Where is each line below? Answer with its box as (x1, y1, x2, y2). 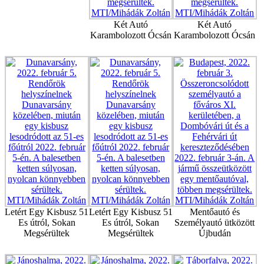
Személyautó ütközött (174, 217, 255, 228)
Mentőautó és (189, 207, 240, 217)
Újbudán (198, 228, 231, 239)
